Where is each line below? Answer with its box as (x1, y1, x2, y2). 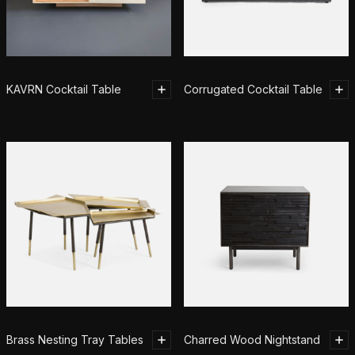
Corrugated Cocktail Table (184, 82, 323, 97)
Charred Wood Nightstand (184, 333, 320, 347)
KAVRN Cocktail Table (6, 82, 121, 97)
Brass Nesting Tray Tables (6, 333, 143, 347)
